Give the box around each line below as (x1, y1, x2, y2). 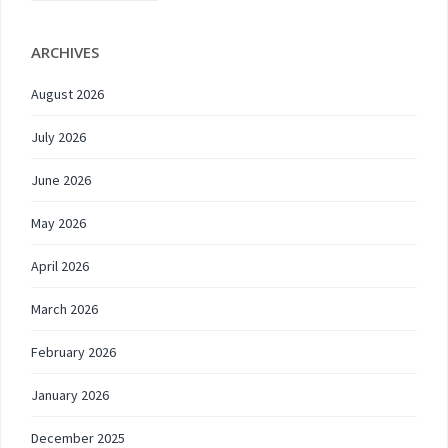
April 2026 (31, 257, 89, 275)
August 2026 (31, 85, 104, 103)
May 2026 (31, 214, 86, 232)
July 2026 (31, 128, 86, 146)
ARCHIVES (31, 42, 99, 62)
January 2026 (31, 386, 109, 404)
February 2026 (31, 343, 116, 361)
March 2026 (31, 300, 98, 318)
